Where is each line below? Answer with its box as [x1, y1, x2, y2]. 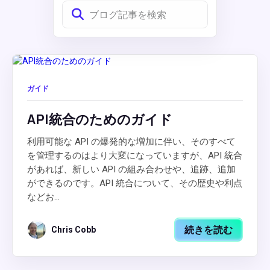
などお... [27, 192, 60, 202]
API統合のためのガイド [27, 110, 172, 128]
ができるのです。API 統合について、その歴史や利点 [27, 178, 242, 189]
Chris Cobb [51, 225, 96, 234]
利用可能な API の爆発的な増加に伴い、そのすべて [27, 136, 236, 147]
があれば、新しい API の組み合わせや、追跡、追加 [27, 164, 236, 175]
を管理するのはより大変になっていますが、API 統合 [27, 150, 242, 161]
